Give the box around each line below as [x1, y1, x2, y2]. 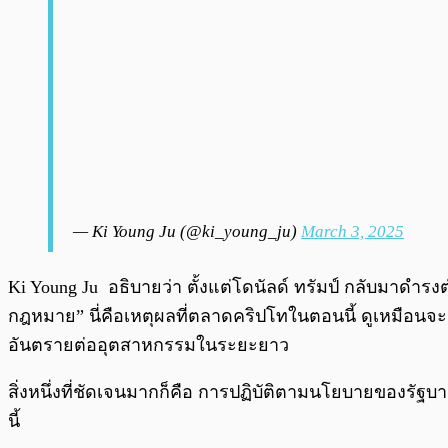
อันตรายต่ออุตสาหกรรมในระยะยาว [8, 335, 289, 356]
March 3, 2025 [301, 222, 404, 242]
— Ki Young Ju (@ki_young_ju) [73, 222, 301, 242]
